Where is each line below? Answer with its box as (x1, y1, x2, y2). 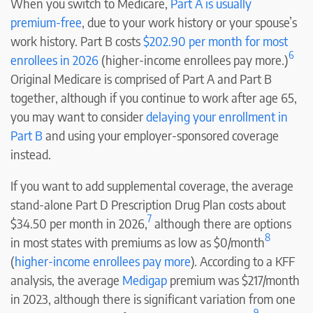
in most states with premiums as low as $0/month (10, 233, 265, 250)
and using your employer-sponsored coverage (43, 126, 279, 143)
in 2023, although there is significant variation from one (10, 290, 296, 307)
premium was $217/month (167, 271, 300, 288)
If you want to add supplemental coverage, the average (10, 177, 293, 194)
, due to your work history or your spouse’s (82, 13, 297, 30)
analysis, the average (10, 271, 122, 288)
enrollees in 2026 (10, 51, 99, 68)
